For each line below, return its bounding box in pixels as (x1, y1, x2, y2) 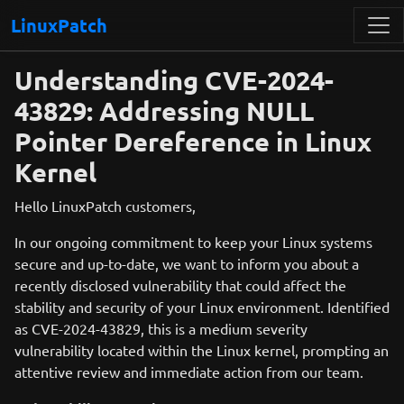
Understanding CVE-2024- (14, 64, 334, 96)
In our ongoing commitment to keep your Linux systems (14, 233, 372, 251)
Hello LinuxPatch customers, (14, 197, 196, 215)
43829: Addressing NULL (14, 95, 314, 127)
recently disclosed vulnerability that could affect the (14, 276, 346, 294)
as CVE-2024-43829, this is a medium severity (14, 319, 308, 337)
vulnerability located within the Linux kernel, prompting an (14, 341, 389, 359)
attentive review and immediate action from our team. (14, 363, 363, 381)
